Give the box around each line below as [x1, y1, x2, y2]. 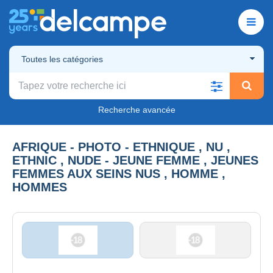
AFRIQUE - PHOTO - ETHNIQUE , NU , [12, 140, 230, 154]
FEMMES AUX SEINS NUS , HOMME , [12, 166, 225, 180]
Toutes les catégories [21, 54, 103, 64]
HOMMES [12, 180, 67, 194]
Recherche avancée [97, 104, 175, 115]
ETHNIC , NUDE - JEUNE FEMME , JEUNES [12, 153, 258, 167]
